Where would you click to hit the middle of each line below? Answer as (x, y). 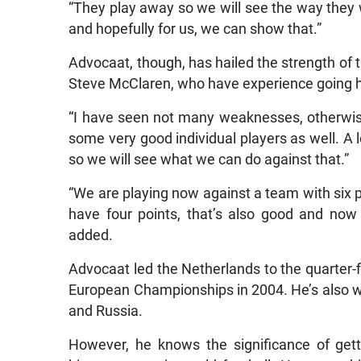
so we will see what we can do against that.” (209, 159)
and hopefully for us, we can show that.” (195, 29)
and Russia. (106, 311)
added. (91, 235)
